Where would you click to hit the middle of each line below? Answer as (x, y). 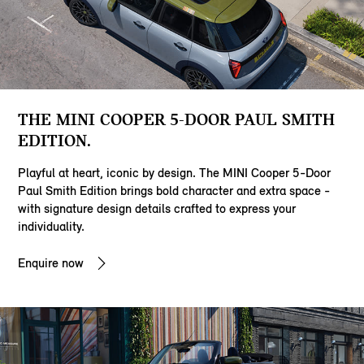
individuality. (52, 226)
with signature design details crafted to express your (157, 208)
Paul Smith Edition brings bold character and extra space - (174, 190)
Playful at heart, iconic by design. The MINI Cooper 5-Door (175, 172)
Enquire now (51, 262)
